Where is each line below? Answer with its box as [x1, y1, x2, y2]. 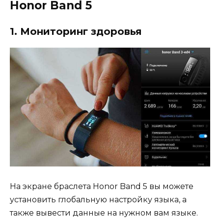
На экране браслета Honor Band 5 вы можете [10, 182, 193, 192]
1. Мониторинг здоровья [10, 26, 142, 38]
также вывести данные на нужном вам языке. [10, 208, 198, 218]
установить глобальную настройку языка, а [10, 195, 187, 205]
